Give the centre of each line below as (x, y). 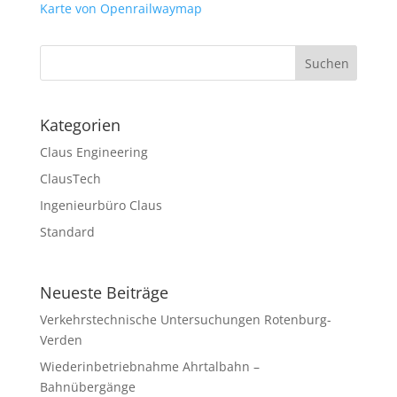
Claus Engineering (93, 152)
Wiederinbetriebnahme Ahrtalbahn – (149, 367)
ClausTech (70, 179)
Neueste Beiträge (104, 293)
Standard (67, 232)
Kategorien (80, 125)
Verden (61, 340)
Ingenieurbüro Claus (101, 206)
